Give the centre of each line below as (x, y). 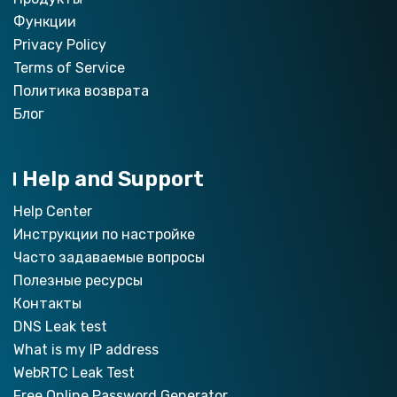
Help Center (53, 211)
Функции (45, 21)
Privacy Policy (60, 44)
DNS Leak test (60, 326)
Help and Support (113, 179)
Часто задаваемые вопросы (109, 257)
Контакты (47, 303)
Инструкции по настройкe (104, 234)
